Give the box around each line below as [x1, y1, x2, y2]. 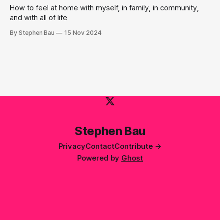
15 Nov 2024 [64, 29, 102, 37]
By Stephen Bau [10, 29, 55, 37]
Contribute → [114, 141, 162, 151]
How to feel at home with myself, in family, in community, [10, 3, 199, 13]
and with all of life [10, 13, 67, 23]
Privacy [58, 141, 85, 151]
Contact [85, 141, 114, 151]
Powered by [77, 153, 121, 163]
